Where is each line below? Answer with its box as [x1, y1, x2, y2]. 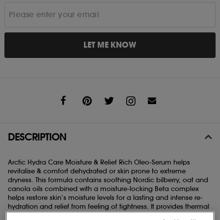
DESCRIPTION [8, 131, 66, 143]
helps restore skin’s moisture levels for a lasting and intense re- [8, 193, 203, 202]
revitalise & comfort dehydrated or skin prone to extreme [8, 166, 186, 175]
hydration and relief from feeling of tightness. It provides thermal [8, 202, 209, 211]
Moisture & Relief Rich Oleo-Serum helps [65, 158, 190, 166]
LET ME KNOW [83, 39, 137, 51]
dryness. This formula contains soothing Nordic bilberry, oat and [8, 175, 208, 184]
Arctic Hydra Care [8, 158, 65, 166]
